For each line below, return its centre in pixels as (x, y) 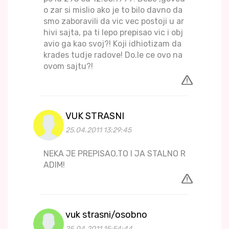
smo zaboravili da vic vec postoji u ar (114, 21)
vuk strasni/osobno (106, 215)
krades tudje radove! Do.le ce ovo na (113, 55)
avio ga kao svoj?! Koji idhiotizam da (112, 44)
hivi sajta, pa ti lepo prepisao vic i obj (113, 33)
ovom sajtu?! (68, 66)
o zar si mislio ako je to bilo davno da (113, 10)
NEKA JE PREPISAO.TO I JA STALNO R (114, 154)
